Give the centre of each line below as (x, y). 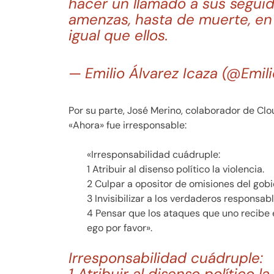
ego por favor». (120, 228)
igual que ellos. (118, 35)
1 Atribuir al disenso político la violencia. (176, 169)
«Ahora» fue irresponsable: (128, 125)
